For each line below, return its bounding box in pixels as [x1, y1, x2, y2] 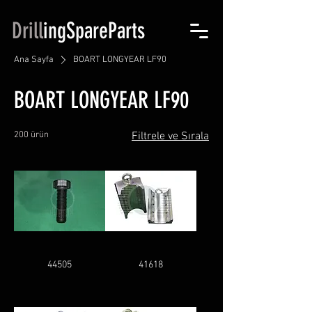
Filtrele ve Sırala [132, 130, 209, 143]
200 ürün [14, 130, 49, 141]
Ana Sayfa [14, 54, 54, 65]
